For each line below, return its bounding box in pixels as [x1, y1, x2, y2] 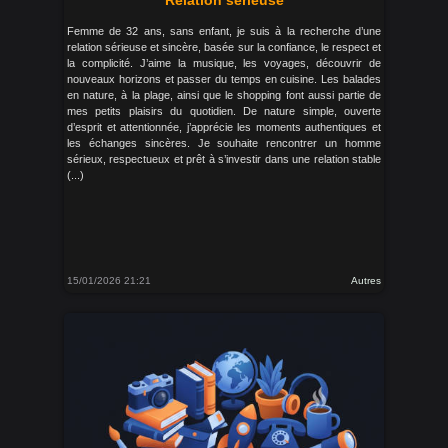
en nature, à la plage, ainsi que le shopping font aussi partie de [67, 89, 381, 101]
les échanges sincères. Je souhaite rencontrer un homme [67, 137, 381, 149]
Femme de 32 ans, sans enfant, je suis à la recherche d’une [67, 25, 381, 37]
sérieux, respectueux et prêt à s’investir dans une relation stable [67, 153, 381, 165]
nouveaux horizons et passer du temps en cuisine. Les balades [67, 73, 381, 85]
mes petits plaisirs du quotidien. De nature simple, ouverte [67, 105, 381, 117]
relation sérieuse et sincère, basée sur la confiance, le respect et [67, 41, 381, 53]
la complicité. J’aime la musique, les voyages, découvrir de [67, 57, 381, 69]
